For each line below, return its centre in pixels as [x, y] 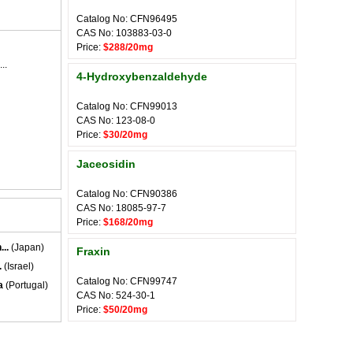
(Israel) [18, 266]
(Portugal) [26, 285]
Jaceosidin [106, 164]
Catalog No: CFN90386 [127, 194]
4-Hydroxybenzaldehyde [142, 76]
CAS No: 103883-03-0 [124, 33]
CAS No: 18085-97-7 [121, 208]
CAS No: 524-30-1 [116, 295]
